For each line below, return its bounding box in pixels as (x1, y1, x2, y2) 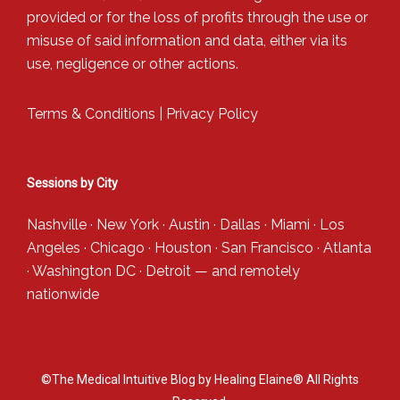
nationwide (27, 285, 99, 303)
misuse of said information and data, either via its (27, 31, 347, 49)
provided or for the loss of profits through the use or (27, 8, 368, 26)
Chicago (90, 238, 145, 256)
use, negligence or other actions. (27, 54, 238, 72)
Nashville (27, 215, 87, 233)
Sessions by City (27, 175, 118, 190)
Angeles (27, 238, 80, 256)
